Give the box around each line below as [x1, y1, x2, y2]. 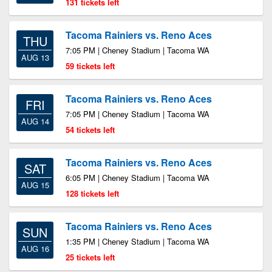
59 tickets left [66, 60, 115, 72]
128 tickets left [66, 188, 119, 199]
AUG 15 [21, 179, 49, 191]
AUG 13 [21, 52, 49, 63]
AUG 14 [21, 115, 49, 127]
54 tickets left [66, 124, 115, 135]
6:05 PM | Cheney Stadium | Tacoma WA [66, 172, 209, 183]
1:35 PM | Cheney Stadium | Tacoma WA [66, 236, 209, 247]
